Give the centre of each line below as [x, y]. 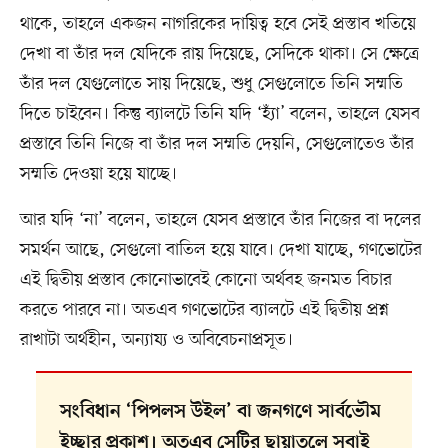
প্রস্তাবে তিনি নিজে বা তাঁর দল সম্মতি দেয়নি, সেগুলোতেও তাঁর [216, 144]
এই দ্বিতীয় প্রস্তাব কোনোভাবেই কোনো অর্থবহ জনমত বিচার [205, 280]
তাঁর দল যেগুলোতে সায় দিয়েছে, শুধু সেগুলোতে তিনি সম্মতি [211, 84]
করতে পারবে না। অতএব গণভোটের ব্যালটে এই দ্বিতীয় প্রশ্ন [204, 310]
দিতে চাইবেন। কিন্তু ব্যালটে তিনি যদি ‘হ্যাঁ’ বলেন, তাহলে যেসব [219, 114]
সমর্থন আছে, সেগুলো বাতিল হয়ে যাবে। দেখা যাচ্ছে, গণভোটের [220, 250]
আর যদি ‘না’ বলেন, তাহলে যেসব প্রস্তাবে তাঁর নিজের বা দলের [220, 220]
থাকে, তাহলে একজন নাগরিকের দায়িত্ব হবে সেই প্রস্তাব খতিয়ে [217, 24]
